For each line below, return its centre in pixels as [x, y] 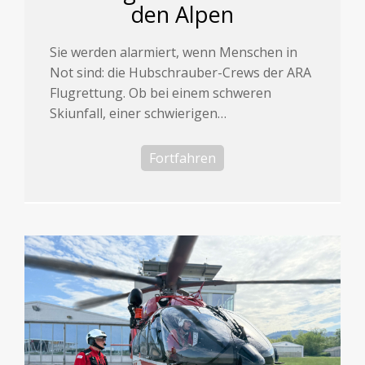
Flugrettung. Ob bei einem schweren [161, 92]
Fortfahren [182, 158]
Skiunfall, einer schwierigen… [139, 113]
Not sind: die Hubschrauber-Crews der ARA [181, 72]
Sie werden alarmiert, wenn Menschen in [174, 52]
